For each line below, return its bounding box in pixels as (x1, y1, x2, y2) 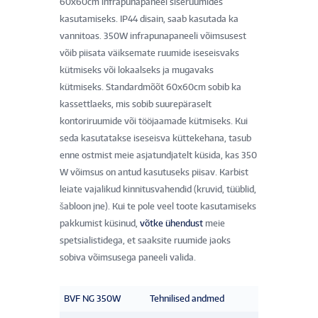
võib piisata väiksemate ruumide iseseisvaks (60, 48, 239, 59)
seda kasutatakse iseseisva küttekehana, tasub (60, 133, 251, 144)
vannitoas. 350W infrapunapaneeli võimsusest (60, 31, 246, 42)
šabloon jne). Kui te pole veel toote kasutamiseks (60, 201, 256, 212)
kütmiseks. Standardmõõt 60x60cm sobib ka (60, 82, 241, 93)
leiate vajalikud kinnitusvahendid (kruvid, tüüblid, (60, 184, 256, 195)
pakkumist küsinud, (60, 218, 140, 229)
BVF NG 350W (64, 293, 121, 305)
